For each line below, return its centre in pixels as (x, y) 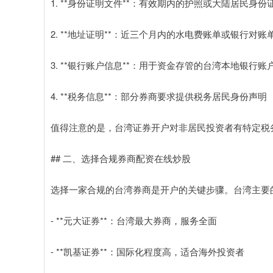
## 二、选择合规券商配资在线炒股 (121, 158)
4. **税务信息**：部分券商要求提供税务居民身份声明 (159, 96)
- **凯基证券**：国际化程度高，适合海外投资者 (147, 251)
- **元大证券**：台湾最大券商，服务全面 (134, 220)
